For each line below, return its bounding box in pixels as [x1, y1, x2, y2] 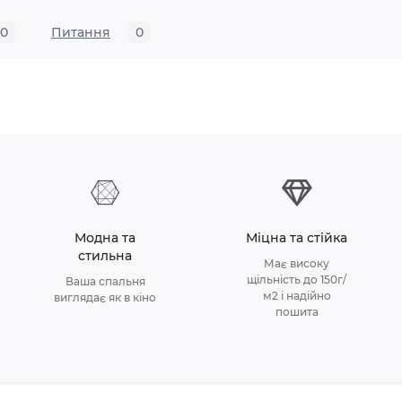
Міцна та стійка [246, 230, 348, 247]
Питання [50, 24, 111, 41]
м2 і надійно [262, 289, 331, 303]
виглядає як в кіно [54, 291, 157, 305]
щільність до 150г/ [247, 273, 347, 287]
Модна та [74, 230, 136, 247]
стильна [78, 248, 133, 265]
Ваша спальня [65, 275, 145, 289]
